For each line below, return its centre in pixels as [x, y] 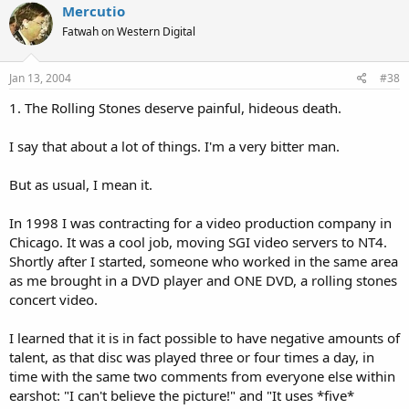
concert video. [53, 299]
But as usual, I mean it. [81, 184]
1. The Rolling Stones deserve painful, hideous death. [175, 108]
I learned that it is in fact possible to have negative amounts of [204, 338]
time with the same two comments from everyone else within [202, 376]
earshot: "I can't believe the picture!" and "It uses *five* [182, 395]
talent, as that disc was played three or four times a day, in [192, 357]
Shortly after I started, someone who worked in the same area [204, 261]
